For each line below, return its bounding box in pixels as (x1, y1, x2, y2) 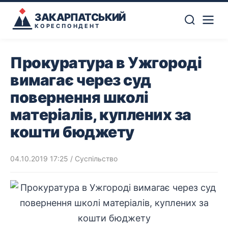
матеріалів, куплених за (10, 105, 191, 124)
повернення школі (10, 88, 148, 106)
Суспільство (75, 154, 118, 163)
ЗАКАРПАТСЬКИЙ (35, 11, 126, 23)
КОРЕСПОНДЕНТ (35, 22, 100, 30)
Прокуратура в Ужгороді (10, 53, 202, 72)
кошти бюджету (10, 123, 134, 141)
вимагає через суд (10, 71, 151, 89)
